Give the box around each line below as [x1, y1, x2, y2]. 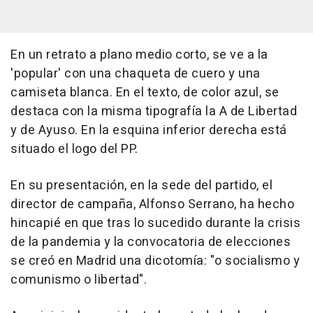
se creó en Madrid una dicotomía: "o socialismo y [10, 252, 300, 271]
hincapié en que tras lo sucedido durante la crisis [10, 214, 300, 233]
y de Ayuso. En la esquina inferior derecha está [10, 121, 287, 140]
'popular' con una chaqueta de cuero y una [10, 64, 261, 84]
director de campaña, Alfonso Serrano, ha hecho [10, 195, 294, 214]
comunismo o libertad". [10, 270, 147, 290]
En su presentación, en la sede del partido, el [10, 176, 272, 196]
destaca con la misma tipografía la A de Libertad [10, 102, 297, 122]
